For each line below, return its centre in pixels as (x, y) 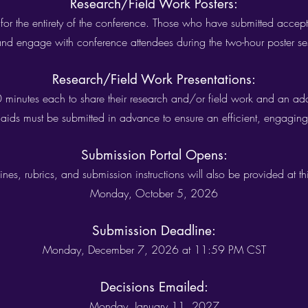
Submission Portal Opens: (154, 155)
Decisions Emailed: (154, 287)
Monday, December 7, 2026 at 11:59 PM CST (154, 250)
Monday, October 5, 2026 (154, 193)
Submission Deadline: (154, 231)
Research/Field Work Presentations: (154, 79)
